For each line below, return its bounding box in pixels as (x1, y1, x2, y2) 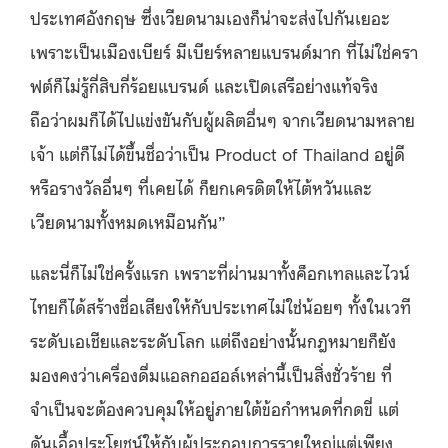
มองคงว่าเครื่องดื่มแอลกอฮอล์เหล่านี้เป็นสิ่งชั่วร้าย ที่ (30, 361, 392, 386)
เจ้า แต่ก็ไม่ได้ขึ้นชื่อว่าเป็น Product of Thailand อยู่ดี (30, 140, 405, 165)
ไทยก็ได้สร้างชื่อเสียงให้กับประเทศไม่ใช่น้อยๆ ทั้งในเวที (30, 293, 411, 318)
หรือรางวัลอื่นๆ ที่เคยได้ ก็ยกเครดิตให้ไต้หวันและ (30, 174, 372, 199)
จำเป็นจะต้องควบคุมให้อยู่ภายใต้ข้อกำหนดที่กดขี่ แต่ (30, 395, 399, 420)
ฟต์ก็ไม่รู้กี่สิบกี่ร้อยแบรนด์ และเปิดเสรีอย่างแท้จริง (30, 72, 378, 97)
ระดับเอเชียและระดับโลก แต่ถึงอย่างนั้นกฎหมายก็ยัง (30, 327, 396, 352)
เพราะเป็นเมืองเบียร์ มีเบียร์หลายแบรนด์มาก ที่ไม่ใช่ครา (30, 38, 418, 63)
